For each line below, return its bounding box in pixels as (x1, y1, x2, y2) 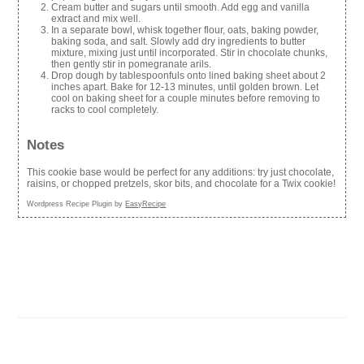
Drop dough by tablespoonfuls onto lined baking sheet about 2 (51, 69, 327, 81)
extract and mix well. (51, 12, 141, 24)
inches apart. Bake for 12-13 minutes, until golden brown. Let (51, 80, 319, 93)
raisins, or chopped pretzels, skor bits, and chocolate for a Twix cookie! (27, 178, 336, 190)
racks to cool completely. (51, 103, 159, 115)
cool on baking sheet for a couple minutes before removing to (51, 92, 321, 104)
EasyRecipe (125, 200, 167, 209)
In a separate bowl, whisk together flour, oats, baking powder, (51, 24, 319, 36)
